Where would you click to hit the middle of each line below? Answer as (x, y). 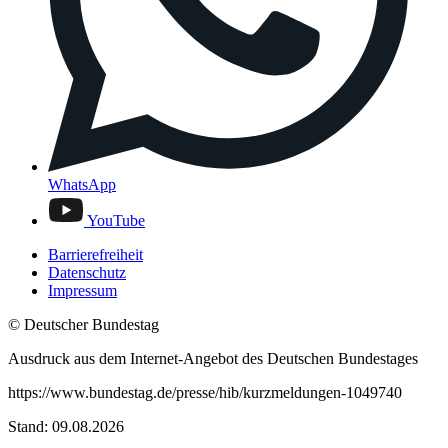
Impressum (82, 290)
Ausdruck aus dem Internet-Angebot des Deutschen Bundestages (213, 358)
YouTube (116, 220)
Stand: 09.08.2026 (66, 426)
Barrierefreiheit (95, 254)
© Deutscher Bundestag (83, 324)
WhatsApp (82, 184)
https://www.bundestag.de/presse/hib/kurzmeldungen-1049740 (205, 392)
